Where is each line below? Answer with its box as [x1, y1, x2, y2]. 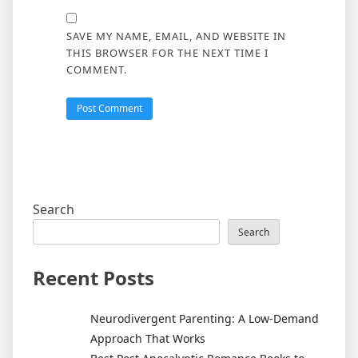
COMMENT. [66, 62, 127, 77]
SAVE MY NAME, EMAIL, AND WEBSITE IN [66, 28, 286, 43]
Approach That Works [90, 330, 205, 346]
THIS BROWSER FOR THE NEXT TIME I [66, 45, 268, 60]
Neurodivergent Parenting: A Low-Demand [90, 310, 319, 326]
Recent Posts [33, 264, 154, 291]
